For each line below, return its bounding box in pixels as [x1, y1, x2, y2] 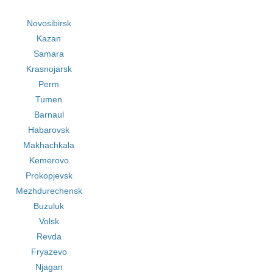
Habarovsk [28, 125, 70, 135]
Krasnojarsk [26, 64, 72, 74]
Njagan [35, 262, 63, 272]
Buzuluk [34, 201, 65, 211]
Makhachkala [23, 140, 75, 150]
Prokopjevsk [25, 171, 73, 180]
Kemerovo [29, 155, 69, 165]
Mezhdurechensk [15, 186, 82, 196]
